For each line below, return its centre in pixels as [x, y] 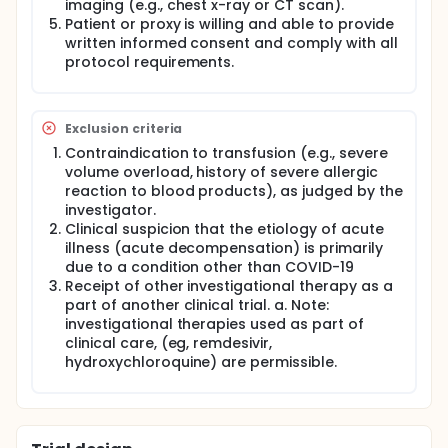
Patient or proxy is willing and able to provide [229, 24]
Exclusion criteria [124, 128]
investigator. [110, 210]
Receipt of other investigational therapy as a [229, 286]
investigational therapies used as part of [214, 324]
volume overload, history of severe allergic [221, 172]
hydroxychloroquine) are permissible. [201, 362]
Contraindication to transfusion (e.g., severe [226, 153]
